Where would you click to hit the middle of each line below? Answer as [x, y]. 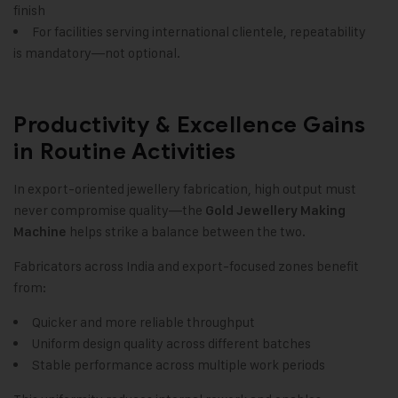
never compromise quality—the [109, 211]
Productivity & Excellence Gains [190, 125]
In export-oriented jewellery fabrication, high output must [185, 189]
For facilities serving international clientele [158, 32]
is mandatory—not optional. [97, 53]
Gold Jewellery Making [275, 211]
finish [29, 11]
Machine [40, 232]
